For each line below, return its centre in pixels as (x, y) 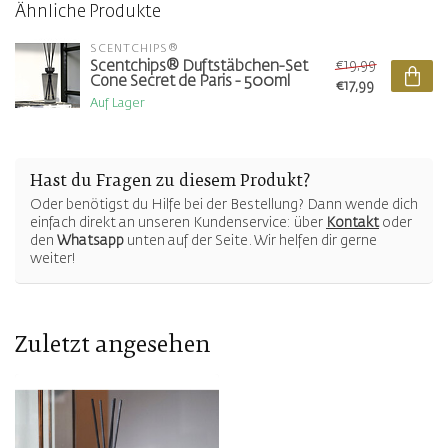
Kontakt (352, 223)
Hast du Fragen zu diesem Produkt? (170, 182)
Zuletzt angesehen (112, 347)
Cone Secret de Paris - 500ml (190, 82)
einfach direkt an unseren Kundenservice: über (178, 223)
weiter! (53, 259)
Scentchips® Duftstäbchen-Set (199, 67)
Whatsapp (90, 241)
